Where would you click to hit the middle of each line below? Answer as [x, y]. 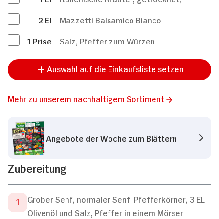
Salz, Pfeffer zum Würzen [107, 41]
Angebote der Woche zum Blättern [111, 138]
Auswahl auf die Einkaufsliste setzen [115, 68]
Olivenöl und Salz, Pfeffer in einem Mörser [105, 212]
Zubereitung [37, 167]
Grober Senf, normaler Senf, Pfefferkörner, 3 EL [116, 199]
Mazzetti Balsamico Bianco [110, 20]
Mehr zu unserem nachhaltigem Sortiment [86, 98]
